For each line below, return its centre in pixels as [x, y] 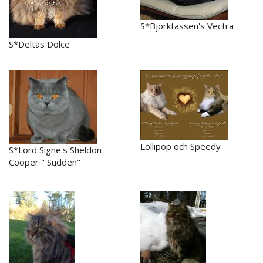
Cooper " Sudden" [45, 162]
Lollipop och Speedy [181, 146]
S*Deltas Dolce [39, 44]
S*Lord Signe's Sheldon [55, 149]
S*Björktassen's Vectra [187, 26]
